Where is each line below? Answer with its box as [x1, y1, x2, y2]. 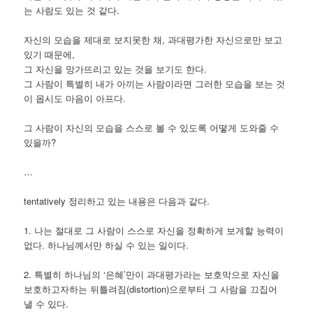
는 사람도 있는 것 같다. [24, 3, 120, 17]
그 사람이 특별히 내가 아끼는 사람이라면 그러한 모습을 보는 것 [24, 76, 286, 90]
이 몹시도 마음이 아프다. [24, 91, 126, 105]
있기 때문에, [24, 47, 75, 61]
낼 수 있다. [24, 297, 69, 311]
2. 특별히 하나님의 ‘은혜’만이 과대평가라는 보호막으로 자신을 [24, 268, 280, 282]
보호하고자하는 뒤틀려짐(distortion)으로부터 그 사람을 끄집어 [24, 282, 278, 296]
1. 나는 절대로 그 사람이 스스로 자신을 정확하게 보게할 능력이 [24, 224, 284, 238]
